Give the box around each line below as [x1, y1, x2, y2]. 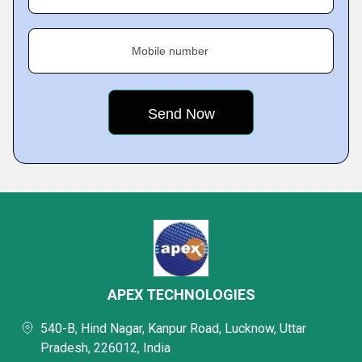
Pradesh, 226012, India [40, 340, 170, 356]
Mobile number [132, 44, 208, 57]
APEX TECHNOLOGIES [107, 286, 255, 303]
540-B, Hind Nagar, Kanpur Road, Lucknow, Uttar [40, 321, 306, 336]
